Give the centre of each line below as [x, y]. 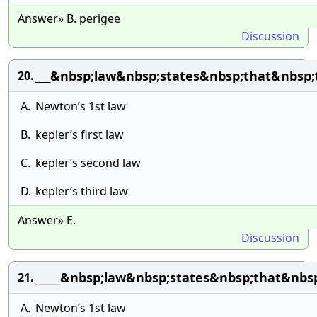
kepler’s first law [80, 134]
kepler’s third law [82, 191]
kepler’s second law [88, 163]
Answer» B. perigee [69, 18]
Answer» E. [47, 220]
